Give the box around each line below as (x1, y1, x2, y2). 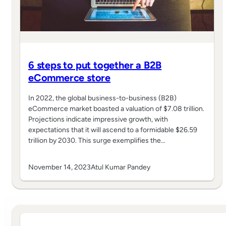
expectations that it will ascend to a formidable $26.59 (28, 126, 197, 135)
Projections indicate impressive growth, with (28, 115, 168, 124)
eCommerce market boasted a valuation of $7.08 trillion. (28, 104, 204, 114)
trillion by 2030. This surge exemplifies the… (28, 136, 165, 145)
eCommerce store (28, 72, 111, 84)
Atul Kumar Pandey (91, 163, 150, 172)
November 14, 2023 (28, 163, 91, 172)
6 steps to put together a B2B (28, 59, 162, 72)
